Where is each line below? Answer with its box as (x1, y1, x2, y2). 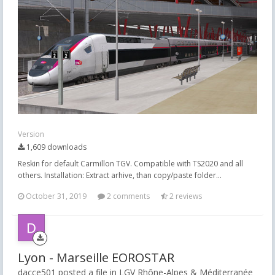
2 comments (105, 191, 150, 202)
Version (18, 129, 44, 140)
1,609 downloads (25, 142, 87, 153)
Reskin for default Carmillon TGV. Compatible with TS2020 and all (18, 158, 243, 169)
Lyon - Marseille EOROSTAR (18, 249, 174, 266)
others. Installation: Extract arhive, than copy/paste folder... (18, 170, 222, 181)
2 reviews (168, 191, 202, 202)
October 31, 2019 (26, 191, 87, 202)
